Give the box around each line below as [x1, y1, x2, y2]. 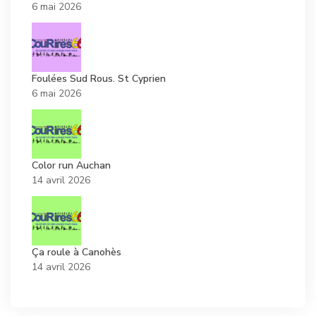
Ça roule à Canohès [32, 245, 121, 260]
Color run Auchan [32, 159, 111, 173]
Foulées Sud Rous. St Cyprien [32, 72, 166, 86]
